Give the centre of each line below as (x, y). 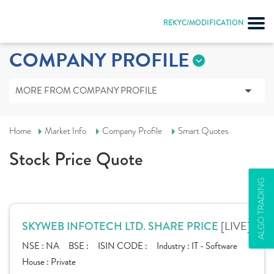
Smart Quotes (203, 131)
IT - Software (214, 246)
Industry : (174, 246)
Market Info (65, 131)
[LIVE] (236, 226)
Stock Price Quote (76, 159)
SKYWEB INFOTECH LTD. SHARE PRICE (121, 226)
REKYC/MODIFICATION (203, 23)
